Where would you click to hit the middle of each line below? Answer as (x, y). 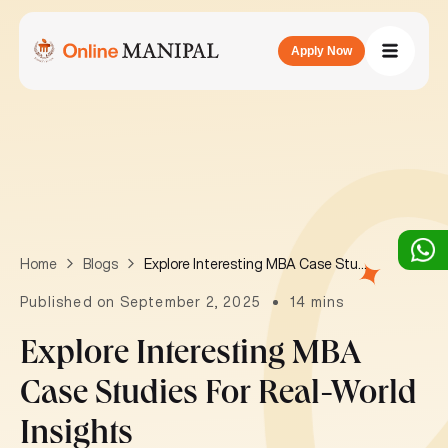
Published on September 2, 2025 (141, 302)
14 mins (317, 302)
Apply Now (322, 51)
